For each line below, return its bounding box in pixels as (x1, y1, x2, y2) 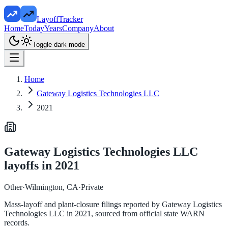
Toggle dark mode (33, 41, 85, 48)
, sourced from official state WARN (91, 209, 205, 218)
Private (81, 182, 103, 191)
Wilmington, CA (25, 182, 78, 191)
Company (62, 24, 94, 33)
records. (4, 218, 30, 227)
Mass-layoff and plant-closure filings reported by (4, 199, 162, 209)
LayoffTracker (37, 15, 83, 23)
